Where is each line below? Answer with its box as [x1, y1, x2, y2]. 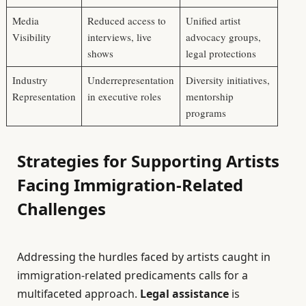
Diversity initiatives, [185, 73, 270, 87]
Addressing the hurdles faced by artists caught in [17, 249, 270, 264]
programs [185, 106, 226, 120]
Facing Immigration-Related [17, 173, 243, 196]
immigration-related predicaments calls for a [17, 267, 248, 283]
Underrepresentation [87, 73, 174, 87]
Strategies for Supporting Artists [17, 149, 279, 172]
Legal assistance [140, 286, 229, 301]
